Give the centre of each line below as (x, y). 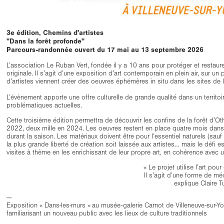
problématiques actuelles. (44, 106)
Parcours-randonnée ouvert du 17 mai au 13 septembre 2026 (106, 50)
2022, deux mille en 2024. (46, 129)
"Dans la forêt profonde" (47, 41)
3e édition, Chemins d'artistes (55, 33)
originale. (21, 74)
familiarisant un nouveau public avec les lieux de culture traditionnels (107, 214)
